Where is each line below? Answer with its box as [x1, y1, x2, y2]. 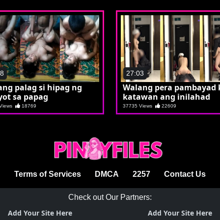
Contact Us [164, 170, 206, 179]
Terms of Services [14, 170, 81, 179]
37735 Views [123, 103, 155, 109]
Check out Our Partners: [68, 193, 152, 202]
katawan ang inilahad [123, 91, 210, 102]
